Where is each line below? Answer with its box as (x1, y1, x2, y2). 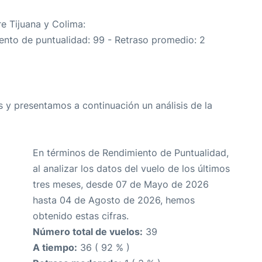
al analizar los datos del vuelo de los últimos (33, 163, 230, 175)
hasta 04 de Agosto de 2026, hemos (33, 194, 195, 206)
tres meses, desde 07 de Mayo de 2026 (33, 178, 209, 191)
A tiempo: (33, 242, 77, 254)
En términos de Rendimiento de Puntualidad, (33, 147, 229, 159)
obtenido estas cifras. (33, 210, 129, 222)
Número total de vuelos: (33, 226, 143, 238)
